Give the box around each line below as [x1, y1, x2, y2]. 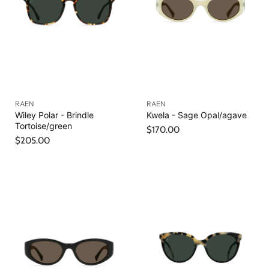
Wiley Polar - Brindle [15, 110, 94, 121]
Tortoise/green [15, 121, 72, 131]
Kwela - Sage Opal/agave [147, 110, 247, 121]
